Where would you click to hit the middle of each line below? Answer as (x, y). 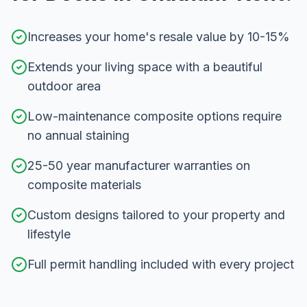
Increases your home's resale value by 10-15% (159, 37)
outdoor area (64, 86)
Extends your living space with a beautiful (145, 67)
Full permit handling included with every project (161, 265)
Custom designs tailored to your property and (156, 215)
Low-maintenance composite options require (155, 116)
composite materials (84, 185)
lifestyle (49, 234)
